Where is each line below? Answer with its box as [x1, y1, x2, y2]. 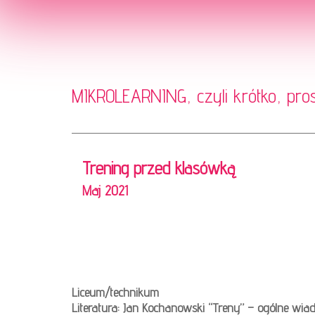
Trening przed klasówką [82, 157, 235, 179]
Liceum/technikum [72, 285, 159, 300]
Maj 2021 [82, 182, 128, 200]
